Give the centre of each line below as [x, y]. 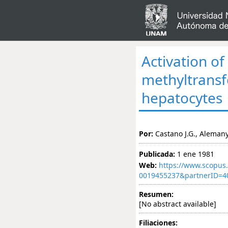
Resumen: [156, 194]
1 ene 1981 [196, 154]
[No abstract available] [178, 204]
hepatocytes [182, 98]
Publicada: [157, 154]
